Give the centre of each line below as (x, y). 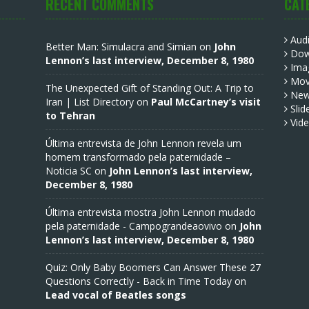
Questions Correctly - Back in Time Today (138, 281)
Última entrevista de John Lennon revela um (143, 143)
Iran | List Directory (89, 102)
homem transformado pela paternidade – (138, 157)
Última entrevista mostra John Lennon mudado (150, 212)
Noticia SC (68, 171)
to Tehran (70, 116)
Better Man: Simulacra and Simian (121, 47)
